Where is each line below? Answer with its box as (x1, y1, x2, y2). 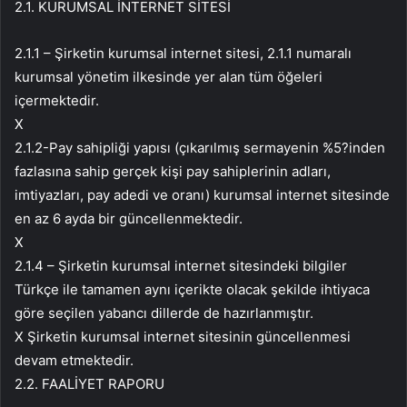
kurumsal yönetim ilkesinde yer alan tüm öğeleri (15, 68, 323, 86)
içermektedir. (15, 92, 99, 110)
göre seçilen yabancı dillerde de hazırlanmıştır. (15, 304, 313, 323)
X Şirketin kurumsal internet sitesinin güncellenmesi (15, 328, 351, 346)
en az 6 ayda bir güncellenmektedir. (15, 210, 243, 228)
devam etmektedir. (15, 352, 134, 370)
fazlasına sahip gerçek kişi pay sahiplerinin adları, (15, 163, 331, 181)
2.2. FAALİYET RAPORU (15, 375, 164, 393)
